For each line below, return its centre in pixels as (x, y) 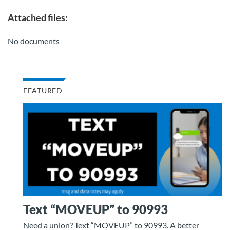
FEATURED (43, 91)
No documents (34, 41)
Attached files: (38, 17)
